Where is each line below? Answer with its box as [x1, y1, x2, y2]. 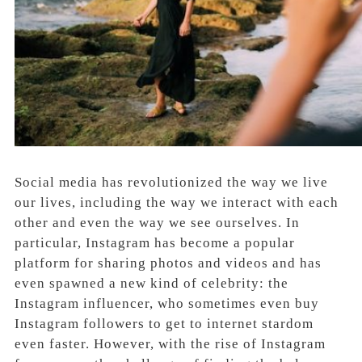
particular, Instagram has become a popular [15, 234, 295, 250]
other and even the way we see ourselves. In [15, 214, 300, 230]
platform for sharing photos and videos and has [15, 255, 322, 271]
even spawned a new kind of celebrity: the [15, 275, 288, 291]
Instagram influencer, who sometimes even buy [15, 295, 319, 311]
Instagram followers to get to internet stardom [15, 315, 314, 331]
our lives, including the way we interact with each [15, 194, 339, 210]
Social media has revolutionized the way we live [15, 174, 328, 190]
